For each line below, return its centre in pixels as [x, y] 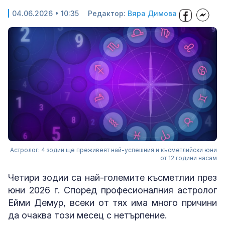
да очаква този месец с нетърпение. [87, 215]
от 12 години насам [189, 158]
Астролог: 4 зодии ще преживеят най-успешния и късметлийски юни [114, 150]
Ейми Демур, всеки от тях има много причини [113, 203]
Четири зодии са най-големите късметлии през [113, 178]
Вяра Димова [152, 13]
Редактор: [108, 13]
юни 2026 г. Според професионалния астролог [113, 190]
